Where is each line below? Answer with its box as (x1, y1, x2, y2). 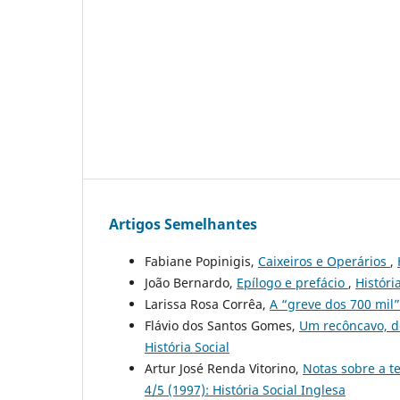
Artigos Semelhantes (109, 214, 257, 235)
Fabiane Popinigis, (145, 253, 258, 271)
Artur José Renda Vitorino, (145, 360, 303, 378)
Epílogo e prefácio (237, 274, 348, 292)
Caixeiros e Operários (258, 253, 390, 271)
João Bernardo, (145, 274, 237, 292)
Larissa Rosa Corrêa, (145, 296, 270, 313)
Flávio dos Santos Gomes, (145, 317, 299, 335)
